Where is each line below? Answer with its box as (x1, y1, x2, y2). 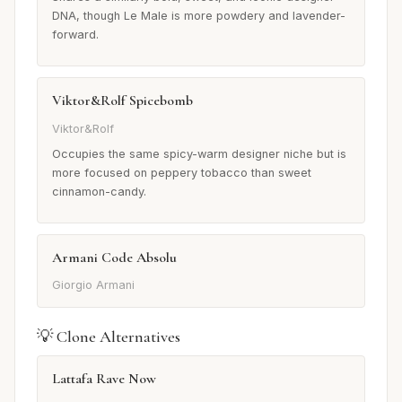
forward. (52, 28, 99, 42)
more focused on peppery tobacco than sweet (52, 165, 311, 179)
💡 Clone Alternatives (37, 327, 180, 347)
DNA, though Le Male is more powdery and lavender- (52, 9, 345, 23)
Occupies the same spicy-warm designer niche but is (52, 146, 346, 161)
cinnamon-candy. (52, 184, 146, 198)
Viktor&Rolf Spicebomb (52, 92, 193, 110)
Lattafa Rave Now (52, 370, 156, 389)
